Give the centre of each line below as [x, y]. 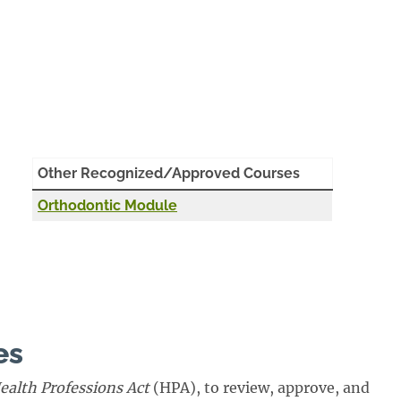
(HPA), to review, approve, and [260, 388]
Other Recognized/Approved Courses [169, 174]
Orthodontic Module [107, 206]
